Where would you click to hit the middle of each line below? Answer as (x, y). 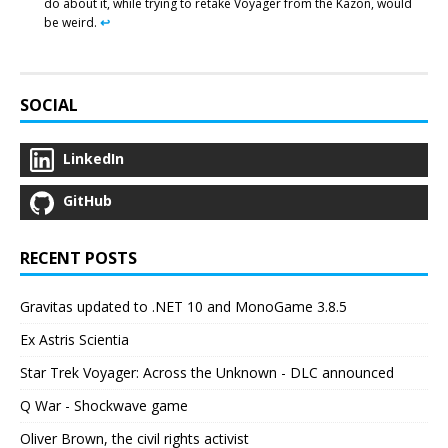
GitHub (87, 201)
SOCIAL (49, 105)
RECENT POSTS (78, 257)
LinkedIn (93, 159)
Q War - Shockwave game (104, 405)
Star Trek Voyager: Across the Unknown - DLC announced (207, 372)
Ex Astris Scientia (74, 339)
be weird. (72, 23)
